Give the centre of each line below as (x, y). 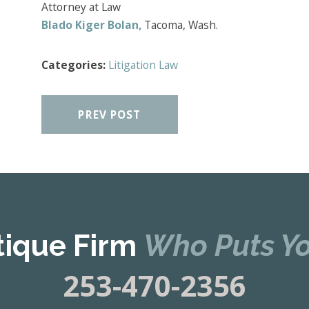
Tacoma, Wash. (179, 25)
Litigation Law (143, 64)
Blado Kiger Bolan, (91, 25)
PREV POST (110, 114)
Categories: (74, 64)
